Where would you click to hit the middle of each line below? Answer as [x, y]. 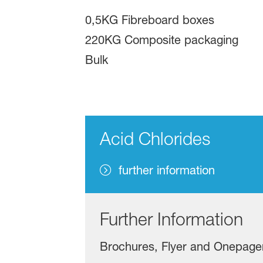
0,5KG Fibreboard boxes [149, 20]
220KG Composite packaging [161, 40]
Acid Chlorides [155, 139]
